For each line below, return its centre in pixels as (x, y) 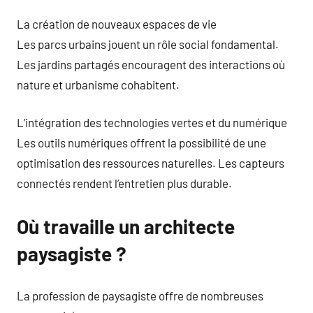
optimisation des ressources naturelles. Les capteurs (151, 163)
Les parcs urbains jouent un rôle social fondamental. (148, 44)
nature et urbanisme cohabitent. (98, 84)
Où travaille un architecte (126, 226)
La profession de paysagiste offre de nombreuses (140, 295)
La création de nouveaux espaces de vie (117, 23)
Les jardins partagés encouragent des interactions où (151, 64)
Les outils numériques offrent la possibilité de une (141, 143)
